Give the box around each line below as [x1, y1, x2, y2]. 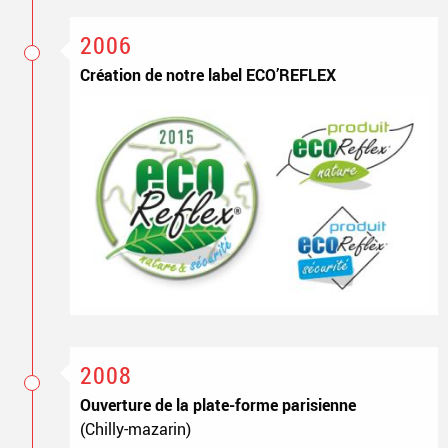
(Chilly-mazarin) [79, 417, 191, 440]
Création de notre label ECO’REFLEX [79, 63, 336, 86]
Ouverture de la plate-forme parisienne [79, 393, 356, 416]
